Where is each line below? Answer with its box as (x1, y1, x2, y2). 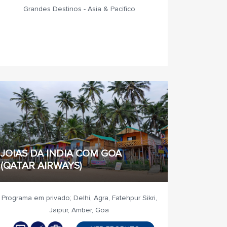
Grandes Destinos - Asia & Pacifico (23, 5, 135, 13)
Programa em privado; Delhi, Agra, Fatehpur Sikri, (1, 194, 157, 202)
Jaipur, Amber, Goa (49, 206, 109, 214)
